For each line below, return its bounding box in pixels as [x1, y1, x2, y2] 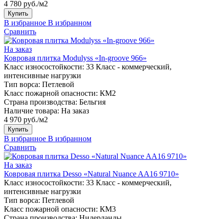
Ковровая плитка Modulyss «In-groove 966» [4, 53, 147, 62]
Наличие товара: [4, 106, 59, 115]
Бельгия [79, 97, 106, 106]
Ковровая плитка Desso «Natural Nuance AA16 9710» [4, 169, 179, 178]
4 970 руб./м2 [4, 115, 48, 124]
